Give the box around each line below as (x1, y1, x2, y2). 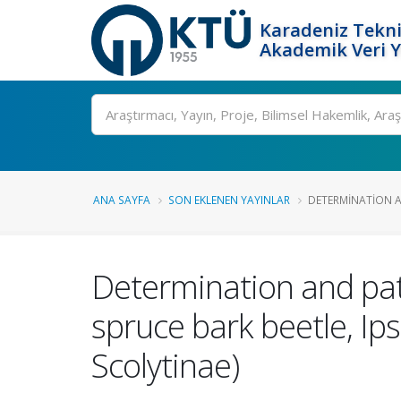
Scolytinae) (91, 343, 239, 388)
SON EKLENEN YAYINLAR (168, 192, 290, 207)
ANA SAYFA (93, 192, 150, 207)
